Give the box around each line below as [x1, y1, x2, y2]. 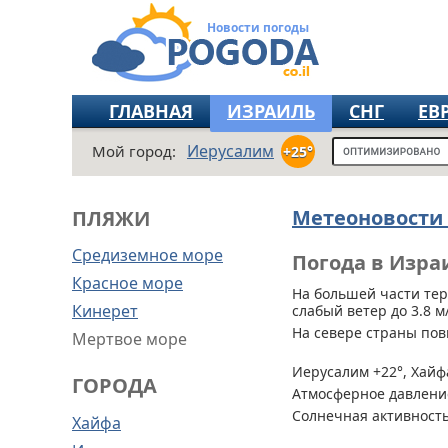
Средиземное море [72, 244, 223, 266]
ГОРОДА [72, 372, 157, 399]
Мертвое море [72, 328, 187, 350]
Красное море [72, 272, 183, 294]
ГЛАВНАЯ [109, 99, 193, 123]
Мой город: [92, 141, 176, 161]
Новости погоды [207, 19, 309, 36]
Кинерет [72, 300, 138, 322]
